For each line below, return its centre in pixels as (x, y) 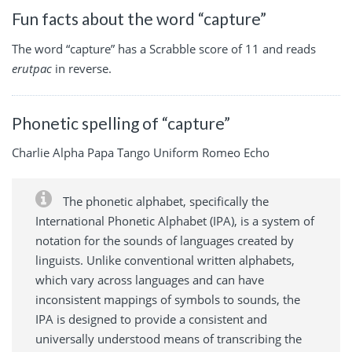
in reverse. (82, 68)
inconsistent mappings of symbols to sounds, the (168, 300)
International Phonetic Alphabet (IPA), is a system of (175, 221)
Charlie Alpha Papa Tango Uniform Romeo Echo (141, 153)
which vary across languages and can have (150, 280)
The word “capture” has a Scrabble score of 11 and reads (164, 48)
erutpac (32, 68)
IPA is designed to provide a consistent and (151, 319)
